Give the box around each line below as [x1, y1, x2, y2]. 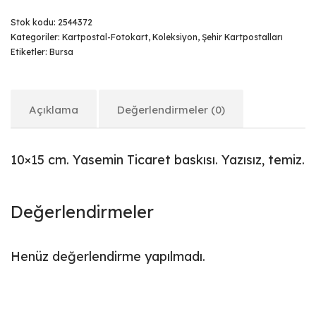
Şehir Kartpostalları [202, 32, 283, 42]
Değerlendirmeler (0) [117, 103, 225, 116]
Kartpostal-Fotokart [62, 32, 148, 42]
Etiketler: [11, 47, 49, 57]
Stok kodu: [11, 17, 58, 28]
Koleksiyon [152, 32, 197, 42]
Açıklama [29, 103, 78, 116]
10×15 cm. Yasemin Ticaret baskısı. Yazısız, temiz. [11, 152, 305, 168]
